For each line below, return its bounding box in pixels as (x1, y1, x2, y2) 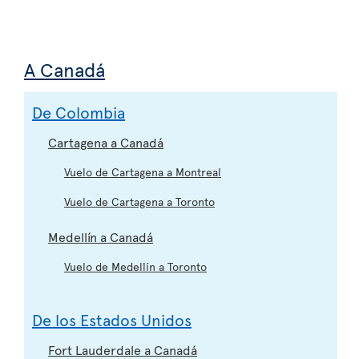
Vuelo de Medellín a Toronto (64, 258, 207, 274)
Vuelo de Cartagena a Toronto (64, 193, 215, 209)
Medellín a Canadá (48, 227, 153, 245)
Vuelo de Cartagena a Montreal (64, 163, 221, 179)
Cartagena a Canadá (48, 132, 163, 151)
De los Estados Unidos (32, 308, 192, 331)
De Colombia (32, 100, 125, 123)
